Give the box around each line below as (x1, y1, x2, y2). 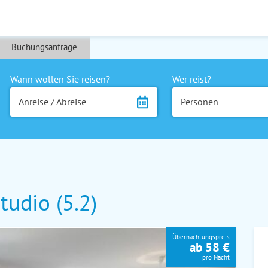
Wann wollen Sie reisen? (10, 73, 110, 85)
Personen (180, 96, 218, 108)
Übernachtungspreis (172, 232, 230, 241)
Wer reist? (172, 73, 211, 85)
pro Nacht (202, 252, 230, 261)
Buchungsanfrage (11, 41, 77, 53)
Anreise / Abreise (18, 96, 86, 108)
